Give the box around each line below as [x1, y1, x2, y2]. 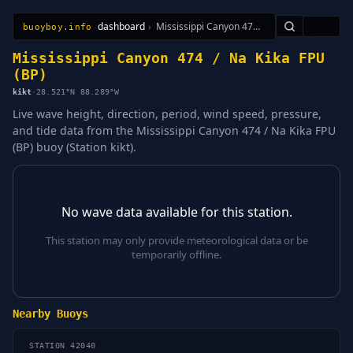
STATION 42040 [29, 341, 96, 351]
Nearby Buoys [13, 307, 88, 320]
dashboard [98, 20, 146, 33]
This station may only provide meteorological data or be [45, 232, 308, 247]
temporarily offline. [131, 247, 222, 262]
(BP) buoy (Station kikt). [13, 139, 136, 154]
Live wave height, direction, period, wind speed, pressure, [13, 106, 321, 121]
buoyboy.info [23, 20, 92, 32]
